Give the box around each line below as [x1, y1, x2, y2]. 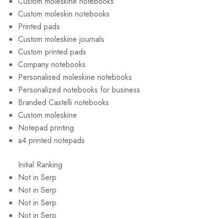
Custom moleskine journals [18, 34, 104, 45]
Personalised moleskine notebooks [18, 72, 132, 83]
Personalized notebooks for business [18, 84, 140, 95]
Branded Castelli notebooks [18, 97, 109, 108]
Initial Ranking [18, 159, 62, 170]
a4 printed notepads [18, 135, 85, 146]
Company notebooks [18, 59, 86, 70]
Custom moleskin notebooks [18, 8, 109, 19]
